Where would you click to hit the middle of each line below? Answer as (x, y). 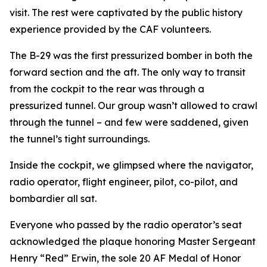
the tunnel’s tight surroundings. (80, 139)
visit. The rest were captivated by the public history (126, 13)
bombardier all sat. (53, 198)
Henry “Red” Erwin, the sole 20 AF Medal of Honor (125, 258)
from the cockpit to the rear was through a (107, 89)
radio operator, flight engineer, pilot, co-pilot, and (124, 182)
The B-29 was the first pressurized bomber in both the (131, 55)
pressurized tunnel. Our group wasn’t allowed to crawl (133, 105)
